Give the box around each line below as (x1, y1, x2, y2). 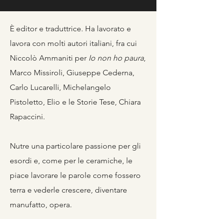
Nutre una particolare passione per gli (10, 141, 141, 151)
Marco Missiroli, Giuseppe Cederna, (10, 68, 134, 77)
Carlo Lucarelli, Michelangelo (10, 83, 111, 92)
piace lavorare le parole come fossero (10, 171, 141, 180)
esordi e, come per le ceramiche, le (10, 156, 132, 165)
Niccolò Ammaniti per (10, 53, 88, 63)
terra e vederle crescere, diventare (10, 185, 127, 195)
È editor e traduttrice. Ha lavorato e (10, 24, 131, 33)
